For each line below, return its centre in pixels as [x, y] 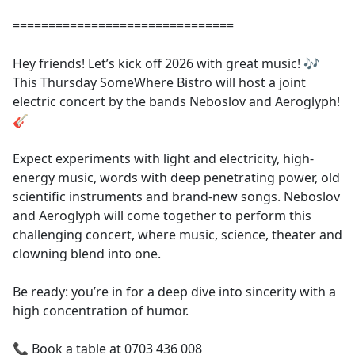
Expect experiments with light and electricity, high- [163, 158]
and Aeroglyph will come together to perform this [162, 215]
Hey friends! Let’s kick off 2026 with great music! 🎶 [166, 63]
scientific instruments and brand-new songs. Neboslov [176, 196]
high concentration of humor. [101, 310]
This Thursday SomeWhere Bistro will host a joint [159, 82]
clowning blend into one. [87, 253]
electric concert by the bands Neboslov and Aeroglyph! [176, 101]
